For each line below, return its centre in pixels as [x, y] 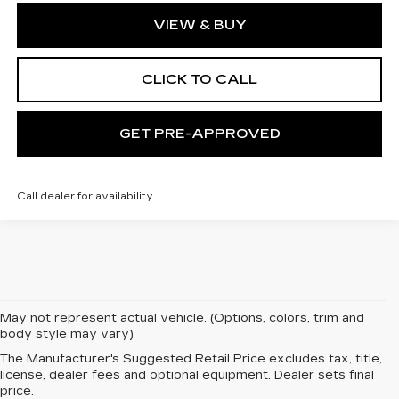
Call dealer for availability [85, 196]
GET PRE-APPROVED [199, 133]
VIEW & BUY [199, 24]
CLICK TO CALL [199, 79]
